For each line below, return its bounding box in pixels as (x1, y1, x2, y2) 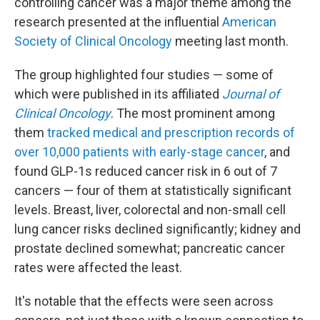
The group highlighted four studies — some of (14, 67, 274, 82)
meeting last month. (172, 34, 289, 49)
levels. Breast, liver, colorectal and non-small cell (14, 202, 286, 217)
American (222, 14, 276, 29)
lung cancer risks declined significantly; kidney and (14, 221, 301, 236)
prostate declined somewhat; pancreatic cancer (14, 241, 285, 256)
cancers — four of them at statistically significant (14, 183, 291, 198)
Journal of (222, 86, 279, 101)
